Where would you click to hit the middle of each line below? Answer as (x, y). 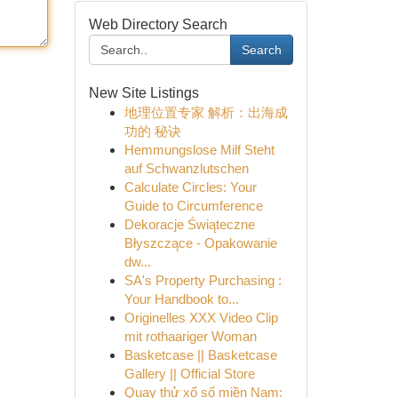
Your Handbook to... (181, 299)
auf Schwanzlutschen (186, 168)
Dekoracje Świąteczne (189, 224)
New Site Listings (143, 93)
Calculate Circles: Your (190, 187)
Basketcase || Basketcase (200, 355)
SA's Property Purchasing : (203, 280)
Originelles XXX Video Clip (201, 318)
